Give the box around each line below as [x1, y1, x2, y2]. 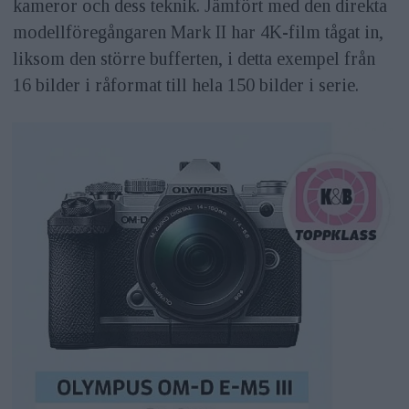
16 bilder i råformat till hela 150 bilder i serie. [12, 75, 359, 95]
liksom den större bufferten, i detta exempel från [12, 48, 375, 68]
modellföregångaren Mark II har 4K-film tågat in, [12, 22, 383, 42]
